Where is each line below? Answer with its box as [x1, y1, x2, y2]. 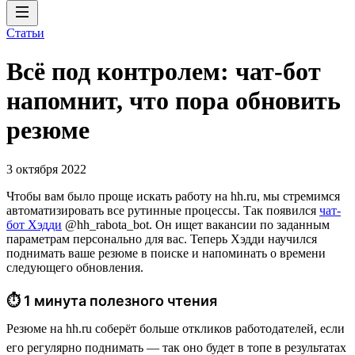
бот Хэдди [6, 217, 62, 231]
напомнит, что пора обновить [6, 86, 341, 116]
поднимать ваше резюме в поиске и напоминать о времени [6, 246, 326, 260]
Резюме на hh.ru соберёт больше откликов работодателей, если [6, 321, 345, 335]
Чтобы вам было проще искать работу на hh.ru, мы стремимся [6, 189, 340, 203]
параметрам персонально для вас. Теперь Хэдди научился [6, 231, 317, 246]
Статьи [6, 26, 44, 40]
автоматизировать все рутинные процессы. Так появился [6, 203, 319, 217]
